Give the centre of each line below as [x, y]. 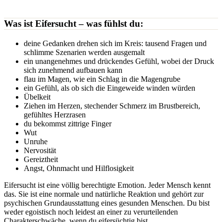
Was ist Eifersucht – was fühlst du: [74, 23]
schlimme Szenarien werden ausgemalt [84, 52]
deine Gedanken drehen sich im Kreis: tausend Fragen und [115, 43]
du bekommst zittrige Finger [68, 123]
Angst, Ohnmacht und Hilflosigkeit [79, 168]
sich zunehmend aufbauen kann [73, 70]
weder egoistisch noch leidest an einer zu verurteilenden [91, 212]
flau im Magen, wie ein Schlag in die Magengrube [102, 79]
